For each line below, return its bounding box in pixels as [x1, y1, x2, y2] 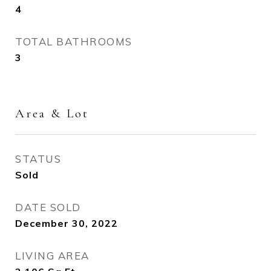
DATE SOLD [15, 201, 81, 214]
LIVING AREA [15, 249, 90, 262]
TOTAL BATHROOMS [15, 35, 132, 48]
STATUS [15, 152, 61, 165]
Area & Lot [15, 106, 89, 121]
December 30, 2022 [15, 217, 118, 229]
